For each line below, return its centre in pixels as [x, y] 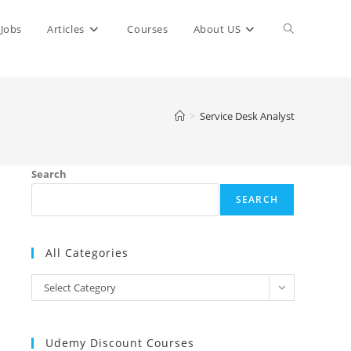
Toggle [301, 29]
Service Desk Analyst [247, 116]
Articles [65, 29]
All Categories [87, 253]
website [304, 87]
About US [217, 29]
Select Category [80, 288]
